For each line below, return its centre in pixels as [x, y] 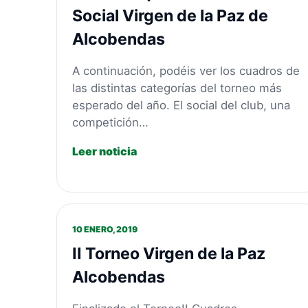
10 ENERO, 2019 [105, 229]
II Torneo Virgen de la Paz [169, 253]
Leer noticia [105, 152]
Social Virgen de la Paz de [170, 16]
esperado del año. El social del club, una [181, 106]
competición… [111, 123]
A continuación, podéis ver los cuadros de [186, 71]
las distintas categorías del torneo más [177, 88]
